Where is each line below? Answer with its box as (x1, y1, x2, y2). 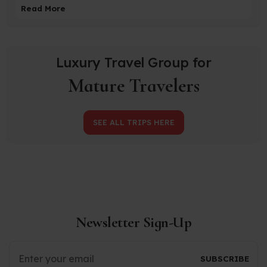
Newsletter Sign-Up (76, 213, 191, 231)
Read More (21, 2, 66, 13)
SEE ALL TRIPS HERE (92, 117, 175, 127)
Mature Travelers (67, 73, 200, 97)
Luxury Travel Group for (55, 54, 212, 71)
